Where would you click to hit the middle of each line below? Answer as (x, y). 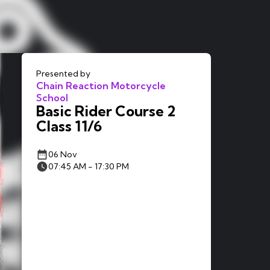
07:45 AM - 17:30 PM (89, 166)
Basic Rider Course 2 (106, 111)
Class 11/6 (69, 126)
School (52, 98)
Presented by (63, 74)
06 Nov (63, 154)
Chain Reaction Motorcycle (101, 86)
